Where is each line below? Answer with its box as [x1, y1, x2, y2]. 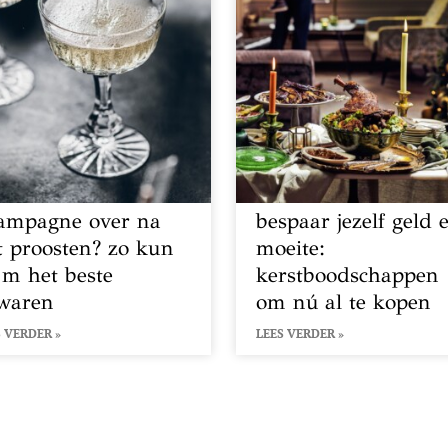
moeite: [256, 234, 326, 261]
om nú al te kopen [256, 288, 432, 315]
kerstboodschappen [256, 261, 440, 288]
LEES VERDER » [256, 325, 345, 341]
